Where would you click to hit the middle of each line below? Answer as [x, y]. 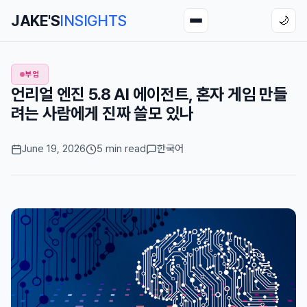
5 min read [121, 149]
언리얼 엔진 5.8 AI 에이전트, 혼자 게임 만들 [149, 94]
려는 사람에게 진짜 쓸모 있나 [102, 113]
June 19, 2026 [54, 149]
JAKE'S [36, 21]
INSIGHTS [93, 21]
